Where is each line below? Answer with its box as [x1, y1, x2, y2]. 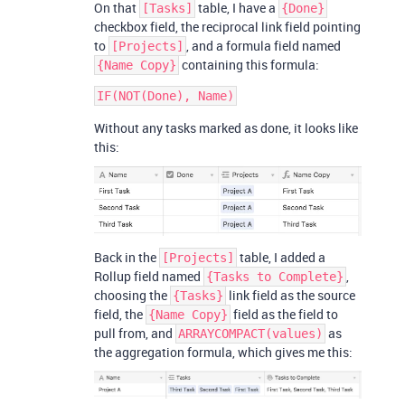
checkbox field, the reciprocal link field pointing [94, 18, 361, 36]
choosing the [94, 286, 170, 304]
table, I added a [237, 248, 325, 266]
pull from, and [94, 324, 175, 342]
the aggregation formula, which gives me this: [94, 343, 353, 361]
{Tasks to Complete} [206, 268, 344, 284]
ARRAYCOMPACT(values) [178, 325, 323, 341]
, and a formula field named [186, 37, 341, 55]
